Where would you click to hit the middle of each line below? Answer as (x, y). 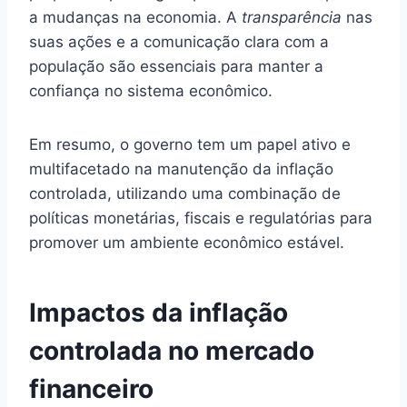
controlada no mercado (172, 350)
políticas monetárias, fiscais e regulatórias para (201, 218)
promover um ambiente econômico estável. (187, 242)
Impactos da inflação (159, 312)
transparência (292, 17)
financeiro (91, 388)
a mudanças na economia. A (135, 17)
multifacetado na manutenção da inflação (181, 169)
